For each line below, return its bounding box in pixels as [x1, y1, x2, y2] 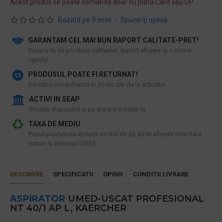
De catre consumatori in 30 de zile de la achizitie [28, 81, 166, 88]
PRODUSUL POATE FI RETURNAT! [28, 70, 138, 78]
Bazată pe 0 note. [58, 16, 113, 24]
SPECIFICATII [53, 170, 93, 178]
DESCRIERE [10, 170, 43, 178]
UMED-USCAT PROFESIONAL [65, 193, 204, 204]
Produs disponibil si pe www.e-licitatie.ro [29, 106, 146, 113]
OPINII [103, 170, 123, 178]
